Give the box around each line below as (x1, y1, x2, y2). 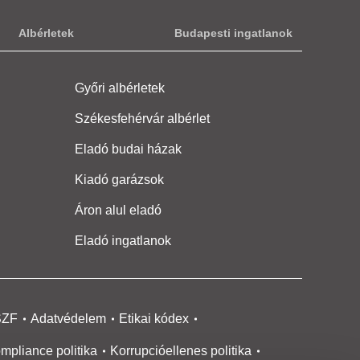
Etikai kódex (119, 312, 189, 325)
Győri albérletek (75, 81, 166, 95)
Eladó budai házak (75, 142, 182, 156)
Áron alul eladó (75, 203, 162, 217)
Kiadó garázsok (75, 173, 165, 186)
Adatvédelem (31, 312, 106, 325)
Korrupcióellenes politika (110, 344, 252, 358)
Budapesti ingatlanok (174, 27, 292, 39)
